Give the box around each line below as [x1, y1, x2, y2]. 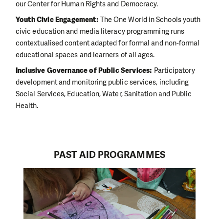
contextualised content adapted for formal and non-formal [16, 38, 200, 48]
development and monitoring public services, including [16, 77, 189, 88]
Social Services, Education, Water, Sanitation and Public [16, 89, 192, 99]
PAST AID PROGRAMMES [54, 148, 165, 161]
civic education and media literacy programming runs [16, 26, 185, 37]
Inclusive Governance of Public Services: [16, 66, 154, 76]
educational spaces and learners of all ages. [16, 50, 155, 60]
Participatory [153, 66, 195, 76]
